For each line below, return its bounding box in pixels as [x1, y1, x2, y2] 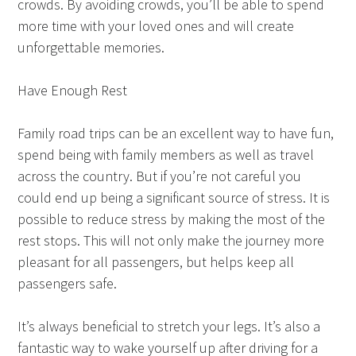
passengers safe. [17, 273, 118, 292]
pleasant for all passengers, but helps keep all [17, 252, 295, 271]
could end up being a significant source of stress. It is [17, 188, 331, 207]
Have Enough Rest [17, 80, 128, 99]
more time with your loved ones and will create [17, 16, 295, 35]
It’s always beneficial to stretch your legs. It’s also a [17, 316, 321, 335]
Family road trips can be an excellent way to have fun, [17, 123, 335, 142]
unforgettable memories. [17, 37, 165, 56]
